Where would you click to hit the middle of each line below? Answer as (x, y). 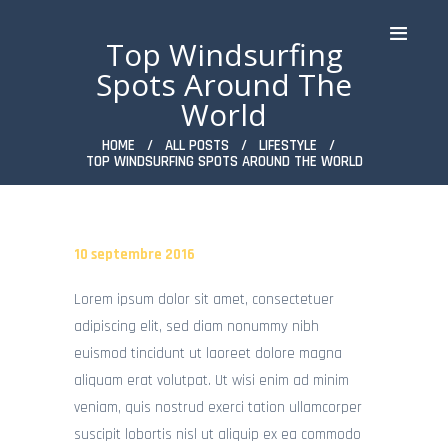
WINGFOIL (51, 235)
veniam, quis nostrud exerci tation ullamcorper (218, 408)
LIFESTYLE (287, 145)
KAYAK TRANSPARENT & (104, 290)
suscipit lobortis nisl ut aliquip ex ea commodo (217, 435)
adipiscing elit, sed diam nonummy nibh (196, 327)
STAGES (44, 366)
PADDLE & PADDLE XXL (102, 262)
